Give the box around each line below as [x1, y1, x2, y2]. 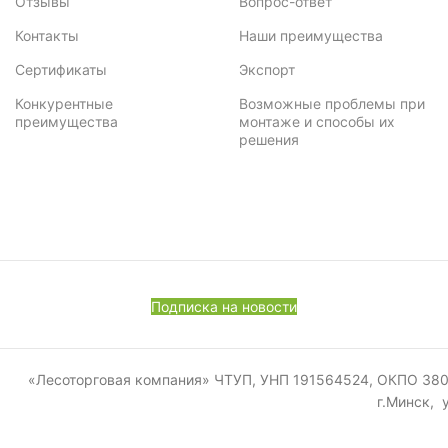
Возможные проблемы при [239, 94, 425, 112]
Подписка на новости [151, 297, 297, 315]
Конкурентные [15, 94, 114, 112]
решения [239, 130, 299, 148]
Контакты [15, 26, 80, 44]
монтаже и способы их [239, 112, 395, 130]
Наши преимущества [239, 26, 383, 44]
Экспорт [239, 60, 295, 78]
